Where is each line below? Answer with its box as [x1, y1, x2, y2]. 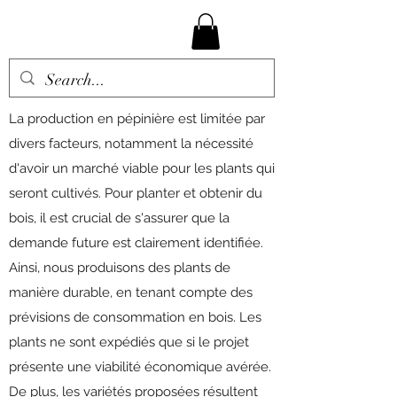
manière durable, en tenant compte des [9, 284, 253, 300]
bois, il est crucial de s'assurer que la [9, 210, 230, 226]
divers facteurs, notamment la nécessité [9, 136, 253, 152]
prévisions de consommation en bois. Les [9, 309, 261, 325]
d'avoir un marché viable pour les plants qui [9, 160, 275, 176]
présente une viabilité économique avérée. [9, 359, 271, 375]
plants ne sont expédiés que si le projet [9, 334, 249, 350]
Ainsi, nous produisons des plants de [9, 260, 230, 276]
